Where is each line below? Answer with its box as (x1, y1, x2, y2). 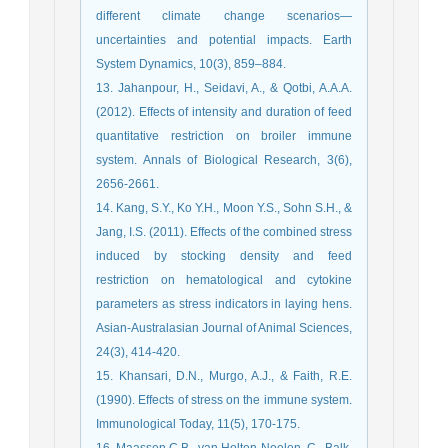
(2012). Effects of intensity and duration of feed (96, 104, 352, 119)
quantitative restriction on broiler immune (96, 128, 352, 143)
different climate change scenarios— (96, 8, 352, 23)
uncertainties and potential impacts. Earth (96, 32, 352, 47)
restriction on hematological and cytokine (96, 272, 352, 287)
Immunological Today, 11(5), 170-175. (96, 416, 300, 431)
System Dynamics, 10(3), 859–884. (96, 56, 286, 71)
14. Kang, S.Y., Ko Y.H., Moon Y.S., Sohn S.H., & (96, 200, 352, 215)
